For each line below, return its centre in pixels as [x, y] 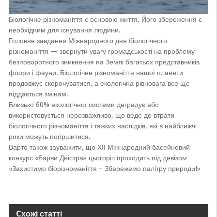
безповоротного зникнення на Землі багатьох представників [104, 62]
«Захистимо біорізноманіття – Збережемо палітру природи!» [104, 169]
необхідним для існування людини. [64, 30]
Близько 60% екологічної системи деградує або [84, 105]
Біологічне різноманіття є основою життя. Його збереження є [105, 20]
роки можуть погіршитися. [49, 137]
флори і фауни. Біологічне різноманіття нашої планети [96, 73]
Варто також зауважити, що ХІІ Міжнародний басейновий [99, 147]
